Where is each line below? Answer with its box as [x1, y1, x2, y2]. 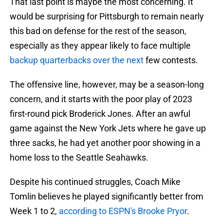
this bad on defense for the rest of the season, [10, 26, 186, 36]
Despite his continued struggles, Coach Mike [10, 177, 181, 187]
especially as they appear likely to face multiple [10, 40, 191, 51]
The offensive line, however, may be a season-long [10, 79, 204, 90]
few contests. [144, 55, 198, 66]
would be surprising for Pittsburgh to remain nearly [10, 11, 204, 22]
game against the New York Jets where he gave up [10, 123, 206, 134]
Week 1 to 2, [10, 206, 59, 217]
